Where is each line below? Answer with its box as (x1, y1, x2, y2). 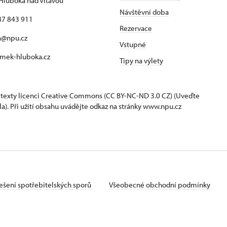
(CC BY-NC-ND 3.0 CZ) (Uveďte (102, 91, 200, 100)
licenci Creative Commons (18, 91, 102, 100)
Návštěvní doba (120, 7, 169, 17)
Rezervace (120, 23, 152, 33)
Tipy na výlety (120, 56, 163, 65)
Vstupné (120, 40, 146, 49)
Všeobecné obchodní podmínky (109, 180, 212, 190)
